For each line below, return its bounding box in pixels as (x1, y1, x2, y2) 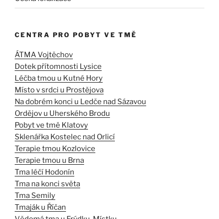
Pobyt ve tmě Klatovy (15, 120, 88, 130)
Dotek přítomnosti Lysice (15, 62, 102, 71)
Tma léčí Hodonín (15, 167, 74, 176)
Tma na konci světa (15, 179, 80, 188)
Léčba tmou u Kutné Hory (15, 73, 103, 83)
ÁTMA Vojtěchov (15, 50, 73, 59)
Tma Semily (15, 191, 55, 200)
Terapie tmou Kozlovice (15, 144, 95, 153)
